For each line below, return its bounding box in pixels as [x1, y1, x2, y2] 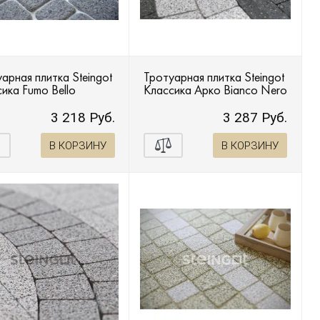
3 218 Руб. [50, 109, 115, 126]
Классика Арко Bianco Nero [143, 81, 287, 99]
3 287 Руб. [223, 109, 287, 126]
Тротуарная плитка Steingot [143, 69, 284, 86]
